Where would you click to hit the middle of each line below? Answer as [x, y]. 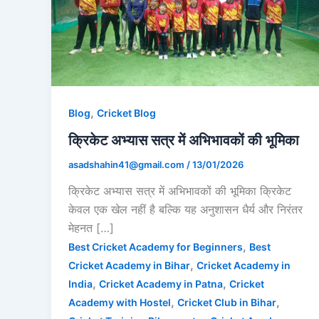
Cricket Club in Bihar [227, 303]
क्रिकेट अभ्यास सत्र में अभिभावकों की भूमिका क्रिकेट [180, 191]
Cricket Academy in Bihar [129, 266]
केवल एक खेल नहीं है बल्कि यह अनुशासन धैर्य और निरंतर [185, 210]
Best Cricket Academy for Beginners [156, 247]
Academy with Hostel [120, 303]
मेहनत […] [91, 228]
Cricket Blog [126, 113]
